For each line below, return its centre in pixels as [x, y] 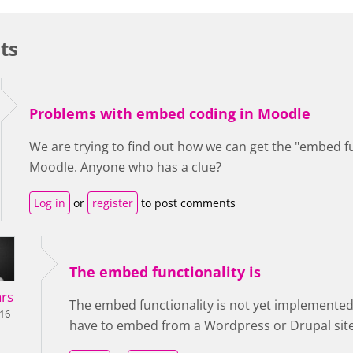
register [113, 203]
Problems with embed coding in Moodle [170, 113]
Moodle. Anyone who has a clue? [125, 167]
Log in [50, 203]
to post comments [187, 203]
